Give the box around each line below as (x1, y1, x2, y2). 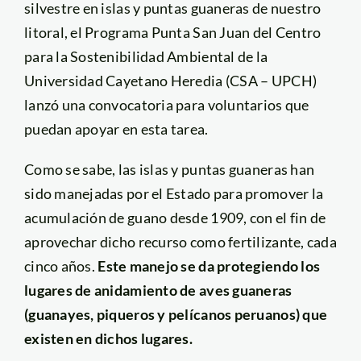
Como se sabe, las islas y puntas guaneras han (23, 160, 315, 178)
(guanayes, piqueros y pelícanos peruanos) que (23, 305, 328, 323)
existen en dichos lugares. (23, 329, 193, 347)
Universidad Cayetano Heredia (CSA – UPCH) (23, 71, 317, 89)
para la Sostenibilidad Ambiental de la (23, 47, 268, 65)
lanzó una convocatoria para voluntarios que (23, 95, 309, 114)
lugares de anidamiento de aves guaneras (23, 280, 293, 299)
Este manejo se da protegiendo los (98, 256, 321, 275)
